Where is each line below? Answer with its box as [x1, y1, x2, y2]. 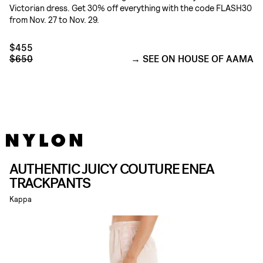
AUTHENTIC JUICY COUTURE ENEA [9, 160, 215, 179]
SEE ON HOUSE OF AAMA [143, 53, 254, 66]
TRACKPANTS [9, 174, 91, 193]
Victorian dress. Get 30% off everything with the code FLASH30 [9, 3, 252, 14]
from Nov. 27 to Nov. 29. [9, 15, 99, 25]
